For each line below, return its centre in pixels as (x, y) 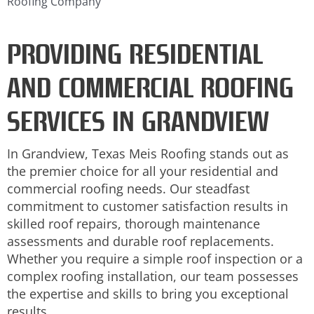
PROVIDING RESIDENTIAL (135, 54)
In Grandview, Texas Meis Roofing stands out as (148, 153)
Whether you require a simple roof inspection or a (155, 258)
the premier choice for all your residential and (143, 171)
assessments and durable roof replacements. (141, 241)
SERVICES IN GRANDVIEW (138, 121)
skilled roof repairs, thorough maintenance (134, 223)
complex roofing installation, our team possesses (153, 276)
